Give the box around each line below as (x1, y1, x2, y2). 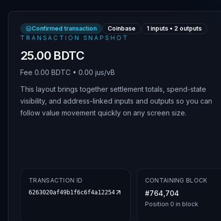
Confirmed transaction (32, 25, 97, 32)
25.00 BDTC (20, 48, 84, 63)
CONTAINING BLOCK (145, 177, 208, 184)
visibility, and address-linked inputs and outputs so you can (20, 97, 212, 105)
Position (145, 200, 170, 208)
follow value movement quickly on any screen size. (20, 109, 186, 117)
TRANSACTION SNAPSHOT (20, 34, 129, 41)
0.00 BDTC (35, 68, 71, 76)
